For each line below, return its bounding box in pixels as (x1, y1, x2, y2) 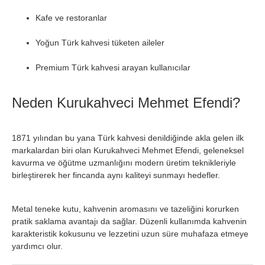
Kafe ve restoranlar (35, 13, 107, 22)
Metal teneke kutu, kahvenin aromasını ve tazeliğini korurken (12, 204, 239, 214)
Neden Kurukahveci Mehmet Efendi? (12, 95, 240, 111)
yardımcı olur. (12, 241, 63, 251)
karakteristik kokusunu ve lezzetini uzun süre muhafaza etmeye (12, 229, 248, 238)
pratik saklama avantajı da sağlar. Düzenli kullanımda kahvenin (12, 216, 247, 226)
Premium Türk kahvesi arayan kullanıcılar (35, 63, 190, 72)
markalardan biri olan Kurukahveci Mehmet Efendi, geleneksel (12, 146, 244, 155)
